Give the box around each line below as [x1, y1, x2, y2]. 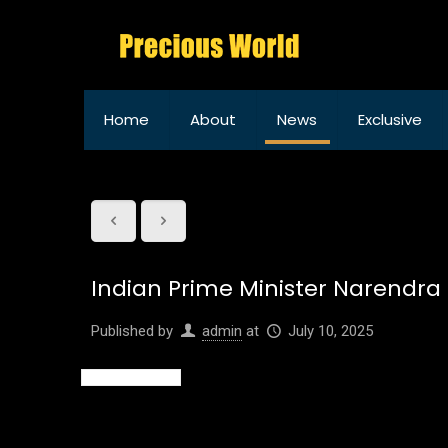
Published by [91, 322, 174, 340]
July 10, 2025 [288, 322, 374, 340]
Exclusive [358, 109, 422, 130]
